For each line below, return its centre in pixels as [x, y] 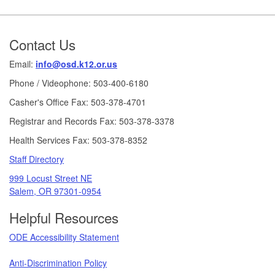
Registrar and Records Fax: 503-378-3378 [92, 121]
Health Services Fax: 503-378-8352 [78, 140]
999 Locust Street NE [51, 178]
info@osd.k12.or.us [76, 64]
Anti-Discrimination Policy [58, 262]
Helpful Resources [64, 217]
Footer [30, 32]
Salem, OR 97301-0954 [55, 191]
